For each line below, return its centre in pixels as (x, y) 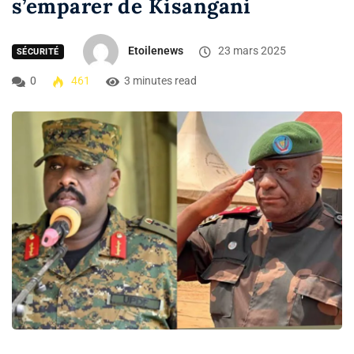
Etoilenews (155, 51)
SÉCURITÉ (38, 52)
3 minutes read (160, 81)
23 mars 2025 (250, 51)
